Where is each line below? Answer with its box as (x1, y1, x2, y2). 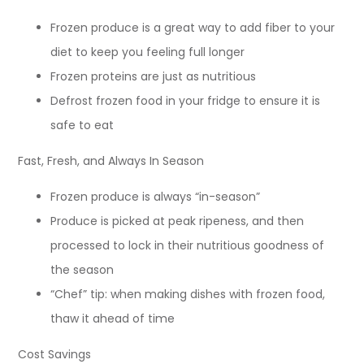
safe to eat (50, 116, 115, 133)
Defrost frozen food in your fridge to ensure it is (50, 92, 321, 109)
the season (50, 261, 115, 278)
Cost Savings (18, 345, 92, 362)
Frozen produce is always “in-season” (50, 188, 261, 205)
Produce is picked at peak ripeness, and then (50, 212, 305, 229)
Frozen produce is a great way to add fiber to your (50, 19, 336, 36)
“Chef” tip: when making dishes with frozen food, (50, 285, 326, 302)
